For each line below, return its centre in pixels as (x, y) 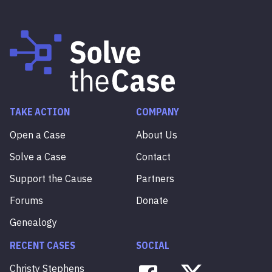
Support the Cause (51, 178)
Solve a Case (38, 156)
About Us (157, 134)
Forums (26, 200)
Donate (152, 200)
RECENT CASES (42, 245)
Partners (155, 178)
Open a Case (38, 134)
